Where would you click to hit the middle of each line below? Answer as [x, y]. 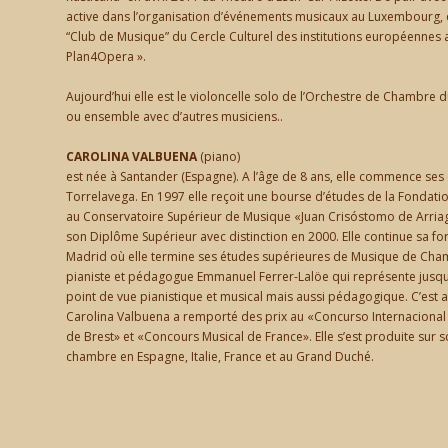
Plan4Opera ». [106, 56]
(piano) [218, 156]
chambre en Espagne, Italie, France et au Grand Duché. [220, 356]
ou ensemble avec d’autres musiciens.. [174, 116]
